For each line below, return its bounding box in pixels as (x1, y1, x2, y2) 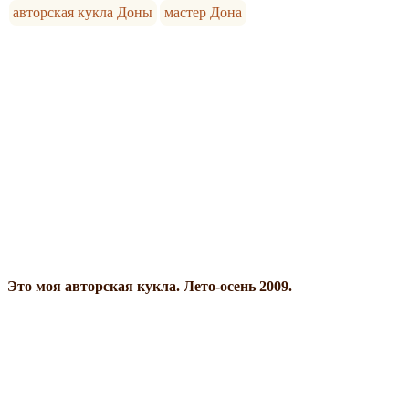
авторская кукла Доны (13, 4, 153, 20)
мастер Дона (164, 4, 243, 20)
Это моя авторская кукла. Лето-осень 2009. (7, 278, 292, 294)
